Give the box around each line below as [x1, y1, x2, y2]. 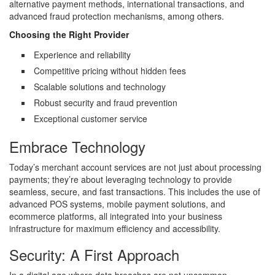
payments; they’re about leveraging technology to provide [9, 172, 232, 185]
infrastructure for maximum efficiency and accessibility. [9, 222, 220, 234]
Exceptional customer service [34, 112, 147, 125]
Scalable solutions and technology [34, 80, 166, 93]
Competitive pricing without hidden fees [34, 64, 186, 77]
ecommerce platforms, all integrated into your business [9, 209, 222, 222]
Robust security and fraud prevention [34, 96, 177, 109]
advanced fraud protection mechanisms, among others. [9, 9, 224, 22]
